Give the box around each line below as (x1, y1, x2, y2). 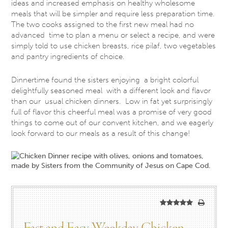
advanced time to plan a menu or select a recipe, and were (11, 31, 215, 40)
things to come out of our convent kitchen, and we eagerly (11, 118, 214, 127)
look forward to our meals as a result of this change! (11, 128, 190, 138)
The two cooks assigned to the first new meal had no (11, 20, 194, 30)
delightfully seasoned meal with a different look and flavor (11, 85, 211, 95)
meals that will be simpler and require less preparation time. (11, 9, 215, 19)
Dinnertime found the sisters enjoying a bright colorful (11, 75, 199, 84)
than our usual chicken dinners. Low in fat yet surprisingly (11, 96, 213, 106)
